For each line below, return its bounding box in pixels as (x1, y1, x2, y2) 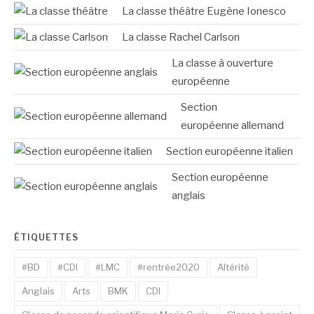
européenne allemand (181, 119, 284, 132)
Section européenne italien (166, 145, 293, 158)
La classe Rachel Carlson (122, 31, 240, 44)
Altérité (217, 261, 250, 273)
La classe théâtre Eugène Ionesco (122, 5, 286, 18)
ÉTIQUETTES (14, 232, 78, 243)
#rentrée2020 (137, 261, 200, 273)
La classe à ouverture (172, 57, 273, 70)
